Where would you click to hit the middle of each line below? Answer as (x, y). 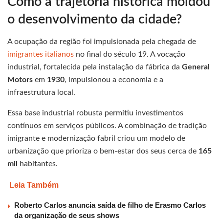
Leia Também (34, 185)
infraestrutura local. (41, 93)
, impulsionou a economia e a (114, 80)
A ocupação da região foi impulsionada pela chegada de (102, 42)
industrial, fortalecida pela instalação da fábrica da (95, 67)
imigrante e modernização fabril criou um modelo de (96, 139)
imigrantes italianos (41, 55)
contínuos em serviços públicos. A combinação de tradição (107, 126)
